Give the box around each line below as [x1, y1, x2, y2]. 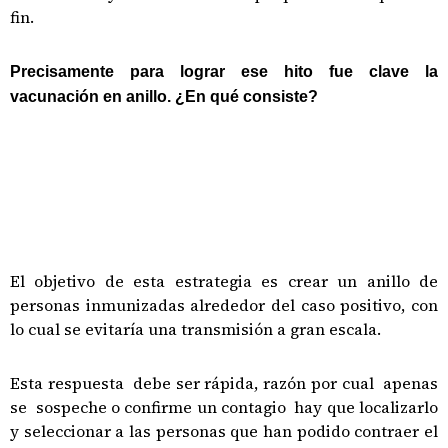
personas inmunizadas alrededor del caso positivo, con [10, 294, 438, 316]
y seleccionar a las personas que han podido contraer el [10, 420, 438, 442]
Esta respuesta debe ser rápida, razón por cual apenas [10, 372, 438, 394]
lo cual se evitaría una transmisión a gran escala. [10, 318, 381, 340]
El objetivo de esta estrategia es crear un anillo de [10, 270, 438, 292]
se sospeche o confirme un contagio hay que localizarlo [10, 396, 438, 418]
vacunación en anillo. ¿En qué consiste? [10, 88, 318, 105]
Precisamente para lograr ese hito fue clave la [10, 63, 438, 80]
